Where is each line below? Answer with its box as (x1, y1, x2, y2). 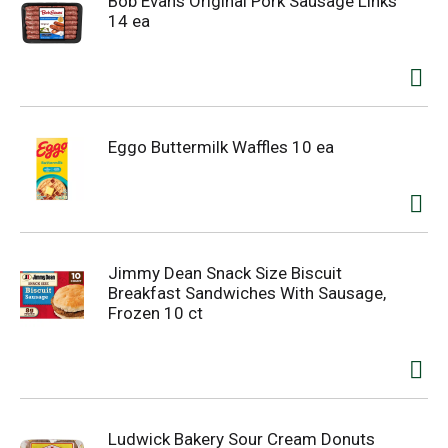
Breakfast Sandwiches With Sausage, (108, 283, 386, 303)
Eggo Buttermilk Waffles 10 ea (108, 137, 334, 157)
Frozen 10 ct (108, 303, 203, 323)
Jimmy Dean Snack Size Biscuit (108, 263, 342, 283)
